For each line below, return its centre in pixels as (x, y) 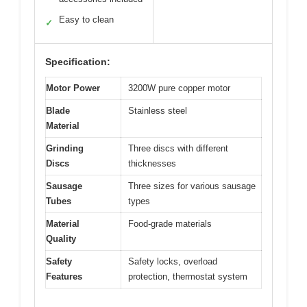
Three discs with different (178, 148)
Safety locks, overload (173, 261)
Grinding (65, 148)
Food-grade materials (170, 223)
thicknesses (152, 163)
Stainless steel (158, 110)
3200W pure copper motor (179, 88)
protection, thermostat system (188, 276)
